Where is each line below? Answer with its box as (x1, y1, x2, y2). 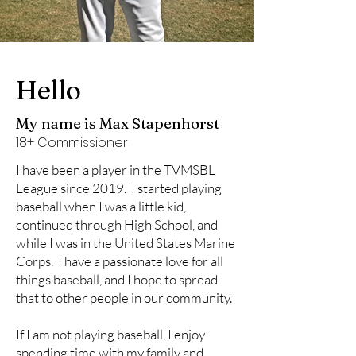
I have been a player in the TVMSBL (16, 161, 215, 178)
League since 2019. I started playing (16, 180, 222, 196)
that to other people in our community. (16, 289, 234, 306)
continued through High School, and (16, 216, 218, 233)
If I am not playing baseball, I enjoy (16, 326, 205, 342)
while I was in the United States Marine (16, 234, 235, 251)
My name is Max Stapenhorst (16, 114, 219, 133)
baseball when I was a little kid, (16, 198, 186, 215)
